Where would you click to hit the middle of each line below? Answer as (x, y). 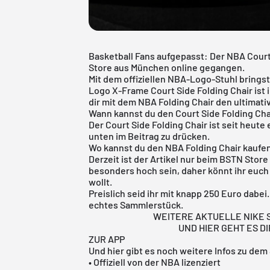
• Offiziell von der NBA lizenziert (155, 262)
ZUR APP (107, 239)
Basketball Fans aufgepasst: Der (158, 55)
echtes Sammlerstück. (137, 204)
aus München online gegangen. (180, 67)
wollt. (102, 181)
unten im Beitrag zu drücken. (150, 136)
